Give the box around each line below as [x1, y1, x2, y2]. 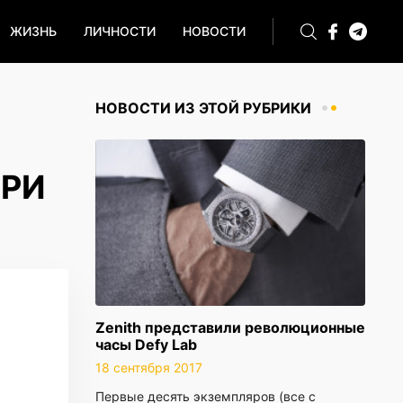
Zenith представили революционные [95, 318, 365, 336]
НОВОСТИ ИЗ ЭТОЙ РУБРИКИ [95, 99, 311, 117]
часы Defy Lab [95, 336, 197, 354]
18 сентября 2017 [95, 360, 202, 375]
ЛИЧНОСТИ [84, 23, 156, 39]
